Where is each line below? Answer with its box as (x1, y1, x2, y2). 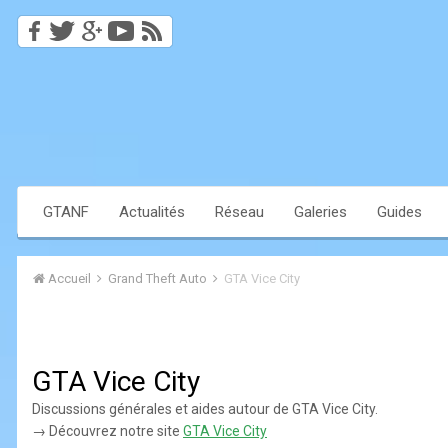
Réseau (215, 203, 264, 222)
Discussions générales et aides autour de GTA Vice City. (32, 401, 378, 418)
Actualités (119, 203, 185, 222)
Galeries (294, 203, 347, 222)
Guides (377, 203, 422, 222)
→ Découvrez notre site (32, 423, 183, 440)
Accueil (45, 271, 94, 287)
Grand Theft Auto (108, 271, 210, 287)
